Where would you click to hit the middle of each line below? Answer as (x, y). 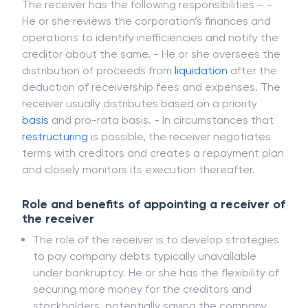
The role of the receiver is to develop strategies (156, 273)
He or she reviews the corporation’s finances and (146, 54)
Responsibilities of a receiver (118, 11)
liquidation (201, 103)
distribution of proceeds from (98, 103)
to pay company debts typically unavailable (145, 289)
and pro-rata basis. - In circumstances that (161, 153)
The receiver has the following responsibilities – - (147, 37)
